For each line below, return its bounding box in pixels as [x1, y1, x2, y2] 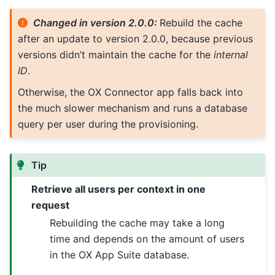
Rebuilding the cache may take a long [50, 216, 225, 229]
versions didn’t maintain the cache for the [17, 48, 214, 61]
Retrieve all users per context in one [31, 182, 206, 195]
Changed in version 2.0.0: [33, 16, 160, 29]
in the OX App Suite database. [50, 248, 190, 261]
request [31, 198, 70, 211]
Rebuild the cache [160, 16, 243, 29]
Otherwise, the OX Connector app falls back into [17, 86, 243, 99]
